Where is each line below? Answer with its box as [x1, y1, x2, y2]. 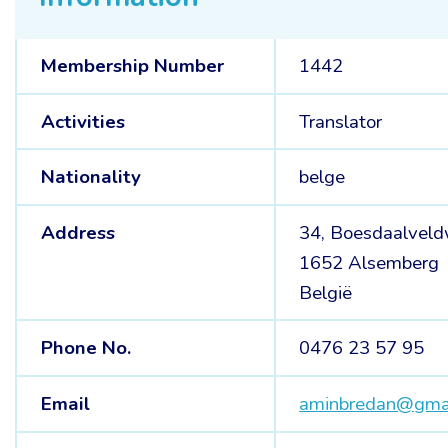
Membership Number [40, 53, 224, 79]
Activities [40, 108, 125, 135]
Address [40, 219, 115, 246]
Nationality [40, 164, 141, 191]
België [299, 279, 353, 306]
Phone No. [40, 335, 131, 362]
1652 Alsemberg [299, 249, 440, 276]
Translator [299, 108, 383, 135]
